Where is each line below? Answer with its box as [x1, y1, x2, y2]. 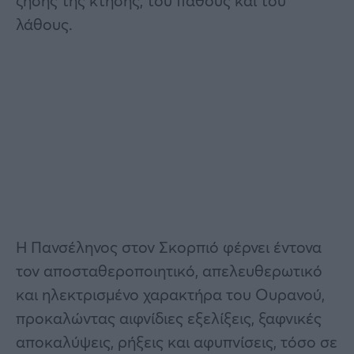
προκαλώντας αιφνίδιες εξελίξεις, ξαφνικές [16, 307, 322, 329]
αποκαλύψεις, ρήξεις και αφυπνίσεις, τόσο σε [16, 330, 337, 352]
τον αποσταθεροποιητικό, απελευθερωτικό [16, 259, 322, 281]
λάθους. [16, 13, 73, 35]
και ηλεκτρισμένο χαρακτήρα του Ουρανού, [16, 283, 325, 305]
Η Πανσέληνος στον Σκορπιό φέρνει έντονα [16, 235, 322, 258]
